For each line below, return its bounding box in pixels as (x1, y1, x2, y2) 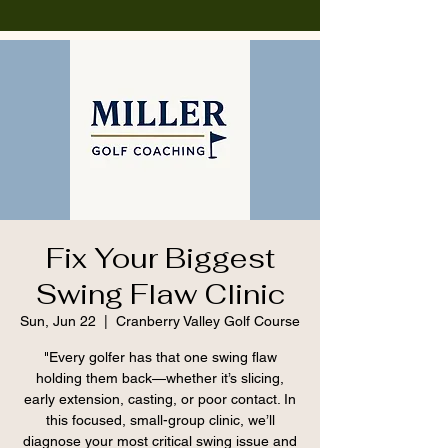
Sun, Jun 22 (20, 313, 96, 329)
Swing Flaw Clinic (35, 276, 285, 312)
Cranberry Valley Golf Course (116, 313, 300, 329)
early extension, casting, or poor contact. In (24, 391, 296, 407)
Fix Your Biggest (45, 240, 275, 276)
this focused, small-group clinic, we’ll (45, 412, 275, 428)
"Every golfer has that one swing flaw (43, 349, 277, 365)
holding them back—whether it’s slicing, (36, 370, 284, 386)
